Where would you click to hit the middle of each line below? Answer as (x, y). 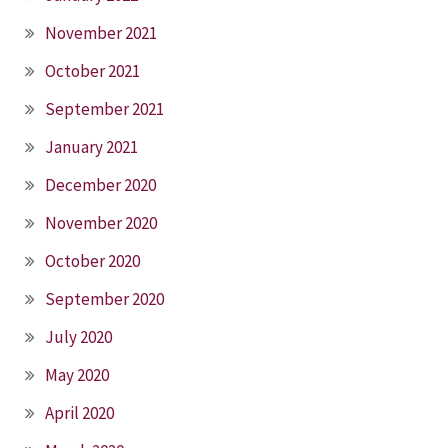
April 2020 (79, 412)
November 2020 (101, 222)
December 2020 (100, 184)
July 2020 (78, 336)
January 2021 (91, 146)
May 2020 (77, 374)
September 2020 (104, 298)
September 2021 (104, 108)
